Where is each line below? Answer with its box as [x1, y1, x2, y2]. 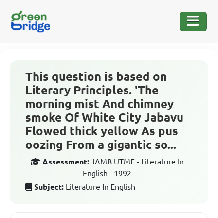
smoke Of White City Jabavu [25, 111, 183, 124]
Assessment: [42, 157, 89, 166]
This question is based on [25, 70, 167, 83]
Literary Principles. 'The [25, 84, 159, 97]
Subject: [34, 182, 64, 191]
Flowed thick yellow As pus [25, 125, 178, 138]
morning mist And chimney [25, 97, 174, 110]
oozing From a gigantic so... [25, 138, 176, 151]
